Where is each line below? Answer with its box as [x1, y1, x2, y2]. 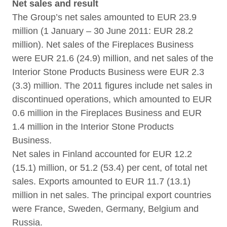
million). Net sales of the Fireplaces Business [12, 40, 194, 50]
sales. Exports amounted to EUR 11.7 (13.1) [12, 176, 191, 186]
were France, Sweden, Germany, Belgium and [12, 204, 199, 214]
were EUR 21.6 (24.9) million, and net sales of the [12, 53, 213, 63]
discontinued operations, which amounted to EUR [12, 94, 212, 104]
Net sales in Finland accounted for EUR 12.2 [12, 149, 192, 159]
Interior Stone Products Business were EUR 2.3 [12, 67, 204, 77]
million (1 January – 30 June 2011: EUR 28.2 [12, 26, 193, 36]
